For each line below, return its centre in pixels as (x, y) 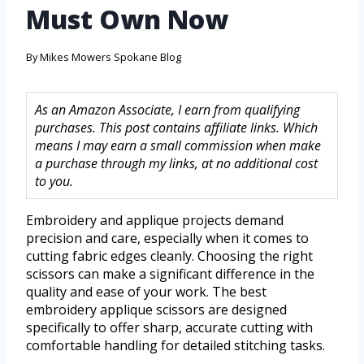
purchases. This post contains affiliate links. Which (176, 128)
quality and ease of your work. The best (146, 292)
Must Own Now (127, 19)
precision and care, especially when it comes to (167, 238)
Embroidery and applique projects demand (155, 221)
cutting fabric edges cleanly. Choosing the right (169, 256)
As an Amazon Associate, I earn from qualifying (167, 110)
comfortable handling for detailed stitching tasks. (175, 346)
